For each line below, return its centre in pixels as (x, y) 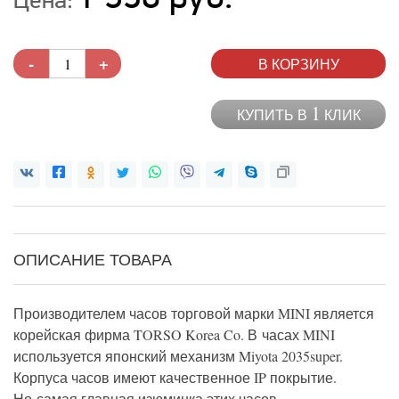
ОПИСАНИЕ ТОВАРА (93, 260)
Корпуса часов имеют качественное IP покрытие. (175, 378)
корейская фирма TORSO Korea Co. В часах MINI (174, 335)
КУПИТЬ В (273, 114)
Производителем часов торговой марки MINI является (194, 313)
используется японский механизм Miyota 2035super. (178, 356)
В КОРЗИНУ (298, 63)
